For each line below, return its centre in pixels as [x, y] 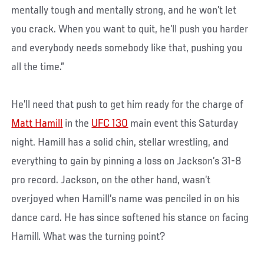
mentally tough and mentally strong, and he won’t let [124, 10]
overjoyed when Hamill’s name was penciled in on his [126, 199]
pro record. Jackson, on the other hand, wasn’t [111, 180]
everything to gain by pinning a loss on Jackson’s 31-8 [127, 161]
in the [77, 123]
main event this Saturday [183, 123]
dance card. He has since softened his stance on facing [130, 218]
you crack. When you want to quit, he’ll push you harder [130, 29]
